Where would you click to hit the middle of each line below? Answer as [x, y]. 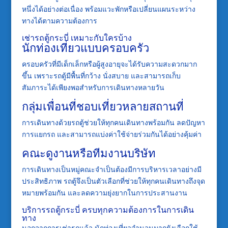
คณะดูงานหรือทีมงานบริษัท [89, 152]
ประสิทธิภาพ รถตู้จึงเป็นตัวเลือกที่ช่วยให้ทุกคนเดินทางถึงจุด [113, 181]
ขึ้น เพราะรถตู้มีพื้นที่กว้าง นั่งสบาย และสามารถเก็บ [101, 75]
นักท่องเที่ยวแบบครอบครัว [85, 47]
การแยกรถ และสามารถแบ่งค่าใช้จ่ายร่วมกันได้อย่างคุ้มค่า [111, 134]
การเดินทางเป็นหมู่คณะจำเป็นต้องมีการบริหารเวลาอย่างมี [111, 169]
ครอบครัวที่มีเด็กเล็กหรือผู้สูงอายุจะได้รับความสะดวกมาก [109, 64]
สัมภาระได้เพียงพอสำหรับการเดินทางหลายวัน [93, 87]
